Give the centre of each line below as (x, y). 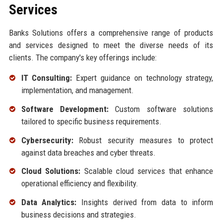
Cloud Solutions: (51, 171)
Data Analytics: (49, 202)
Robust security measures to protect (143, 140)
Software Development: (65, 109)
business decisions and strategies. (79, 215)
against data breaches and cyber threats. (88, 152)
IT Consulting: (47, 78)
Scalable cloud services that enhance (147, 171)
